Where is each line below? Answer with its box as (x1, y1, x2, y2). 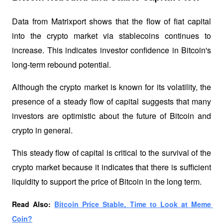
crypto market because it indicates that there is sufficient (12, 161, 211, 173)
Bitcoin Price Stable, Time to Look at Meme (54, 199, 212, 210)
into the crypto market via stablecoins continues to (12, 30, 211, 42)
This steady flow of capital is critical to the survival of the (12, 147, 211, 159)
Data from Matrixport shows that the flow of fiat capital (12, 15, 211, 27)
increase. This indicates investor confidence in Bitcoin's (12, 44, 211, 56)
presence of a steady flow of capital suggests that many (12, 96, 211, 108)
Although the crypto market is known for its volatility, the (12, 81, 211, 93)
